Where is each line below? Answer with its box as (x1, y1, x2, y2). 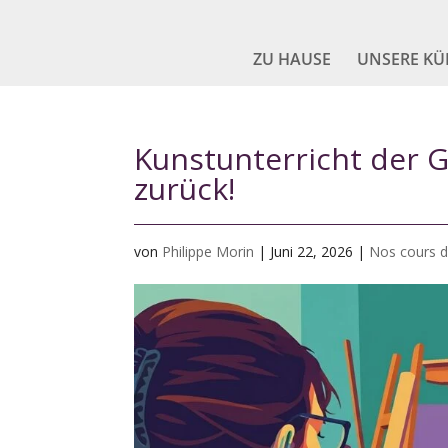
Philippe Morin (162, 242, 255, 261)
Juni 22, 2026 (270, 242, 354, 261)
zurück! (134, 168, 236, 209)
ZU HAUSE (252, 48, 331, 70)
